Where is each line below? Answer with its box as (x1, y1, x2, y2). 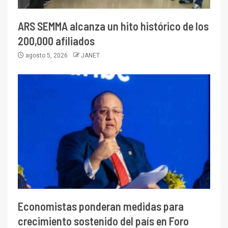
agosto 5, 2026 (24, 51, 69, 59)
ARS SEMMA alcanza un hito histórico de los (18, 19, 209, 33)
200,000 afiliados (18, 34, 95, 47)
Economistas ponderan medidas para (18, 199, 184, 213)
